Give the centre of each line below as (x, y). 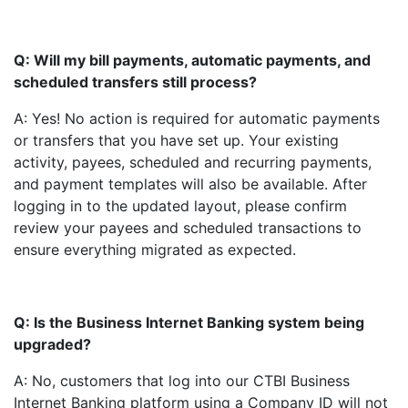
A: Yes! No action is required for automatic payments (197, 118)
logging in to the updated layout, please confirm (180, 206)
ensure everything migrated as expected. (155, 250)
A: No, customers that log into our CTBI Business (182, 381)
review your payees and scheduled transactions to (188, 228)
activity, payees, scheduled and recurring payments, (193, 162)
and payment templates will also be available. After (190, 184)
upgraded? (52, 344)
